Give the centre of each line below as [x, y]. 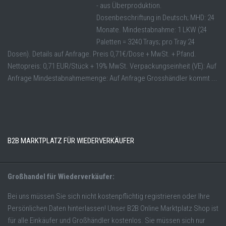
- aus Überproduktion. [129, 6]
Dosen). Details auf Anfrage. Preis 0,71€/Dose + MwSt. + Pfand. [102, 54]
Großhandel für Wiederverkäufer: [61, 177]
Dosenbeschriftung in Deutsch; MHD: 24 [155, 18]
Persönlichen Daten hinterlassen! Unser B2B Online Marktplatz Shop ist [113, 209]
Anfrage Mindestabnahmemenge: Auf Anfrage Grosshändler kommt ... [112, 78]
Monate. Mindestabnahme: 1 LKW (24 [152, 30]
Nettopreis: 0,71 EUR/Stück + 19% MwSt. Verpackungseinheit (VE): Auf [112, 66]
